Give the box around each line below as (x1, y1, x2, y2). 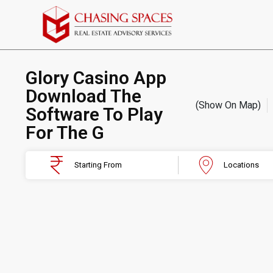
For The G (26, 122, 104, 144)
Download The (26, 85, 141, 107)
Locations (224, 159, 260, 171)
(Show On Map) (196, 98, 261, 113)
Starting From (74, 159, 122, 171)
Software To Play (26, 104, 163, 126)
